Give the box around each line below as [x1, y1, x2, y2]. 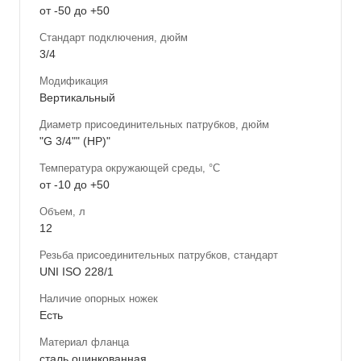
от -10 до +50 [39, 177, 110, 191]
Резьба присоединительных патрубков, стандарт [39, 248, 278, 261]
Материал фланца [39, 335, 129, 348]
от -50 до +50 [39, 3, 110, 17]
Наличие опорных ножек [39, 292, 158, 305]
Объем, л [39, 205, 85, 218]
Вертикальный [39, 90, 115, 104]
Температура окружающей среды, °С [39, 161, 220, 174]
